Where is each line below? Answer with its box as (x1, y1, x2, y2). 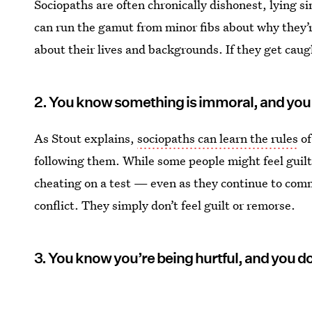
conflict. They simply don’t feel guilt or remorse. (34, 197, 296, 214)
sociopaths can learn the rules (137, 130, 299, 147)
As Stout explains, (34, 130, 138, 147)
